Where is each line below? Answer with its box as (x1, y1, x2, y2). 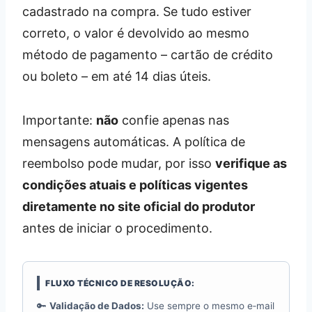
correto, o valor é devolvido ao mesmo (22, 25, 249, 40)
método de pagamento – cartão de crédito (22, 47, 273, 62)
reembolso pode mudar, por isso (22, 155, 215, 171)
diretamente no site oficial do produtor (22, 198, 255, 214)
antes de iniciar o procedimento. (22, 220, 212, 235)
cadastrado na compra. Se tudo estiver (22, 3, 251, 19)
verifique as (215, 155, 287, 171)
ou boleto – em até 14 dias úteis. (22, 68, 211, 84)
